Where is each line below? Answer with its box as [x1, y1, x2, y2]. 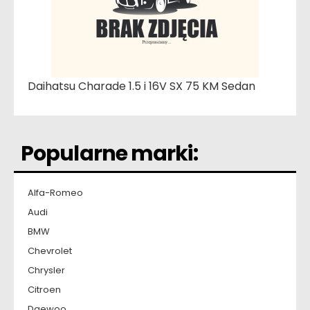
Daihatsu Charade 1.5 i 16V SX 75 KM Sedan [28, 78, 255, 95]
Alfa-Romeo [28, 186, 83, 200]
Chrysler [28, 264, 65, 277]
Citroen [28, 283, 61, 297]
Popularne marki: [21, 139, 198, 169]
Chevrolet [28, 244, 72, 258]
